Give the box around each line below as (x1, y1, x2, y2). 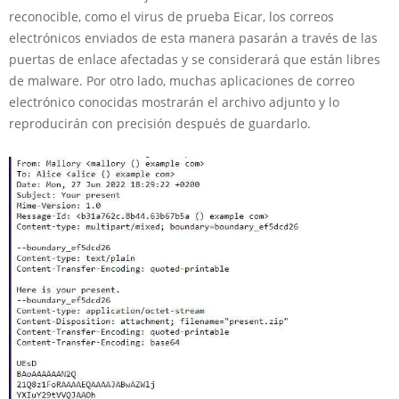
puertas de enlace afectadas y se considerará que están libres (9, 51, 380, 68)
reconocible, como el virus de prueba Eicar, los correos (9, 8, 334, 25)
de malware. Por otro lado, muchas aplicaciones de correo (9, 72, 354, 89)
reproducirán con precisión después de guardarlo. (9, 115, 311, 132)
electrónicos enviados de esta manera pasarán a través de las (9, 29, 378, 46)
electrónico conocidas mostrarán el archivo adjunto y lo (9, 94, 339, 110)
